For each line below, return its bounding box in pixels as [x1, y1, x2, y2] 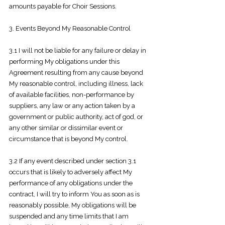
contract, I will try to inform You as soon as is [9, 190, 140, 198]
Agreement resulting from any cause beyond [9, 69, 143, 76]
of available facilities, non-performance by [9, 91, 134, 98]
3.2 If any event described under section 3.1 [9, 157, 136, 165]
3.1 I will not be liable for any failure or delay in [9, 47, 146, 54]
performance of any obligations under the [9, 179, 133, 187]
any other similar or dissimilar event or [9, 124, 123, 132]
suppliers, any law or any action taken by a [9, 102, 135, 109]
